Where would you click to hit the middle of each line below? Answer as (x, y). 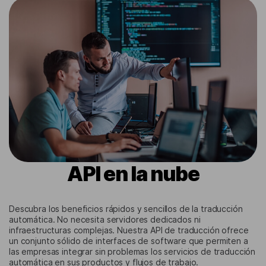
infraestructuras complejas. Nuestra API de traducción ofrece (129, 230)
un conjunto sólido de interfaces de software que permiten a (129, 241)
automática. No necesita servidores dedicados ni (105, 220)
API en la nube (133, 174)
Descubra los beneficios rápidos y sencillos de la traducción (126, 209)
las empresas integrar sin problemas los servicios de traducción (132, 252)
